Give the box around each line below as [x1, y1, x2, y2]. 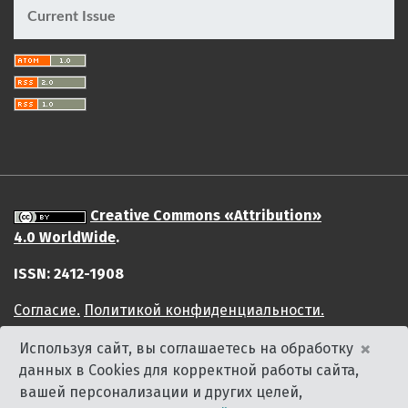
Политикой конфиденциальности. [84, 301, 324, 320]
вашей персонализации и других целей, [19, 383, 302, 401]
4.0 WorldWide [14, 229, 116, 247]
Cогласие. [14, 301, 80, 320]
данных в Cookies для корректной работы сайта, [19, 362, 359, 379]
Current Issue [27, 9, 116, 25]
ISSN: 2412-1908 [14, 265, 124, 283]
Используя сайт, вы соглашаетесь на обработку [19, 340, 353, 357]
